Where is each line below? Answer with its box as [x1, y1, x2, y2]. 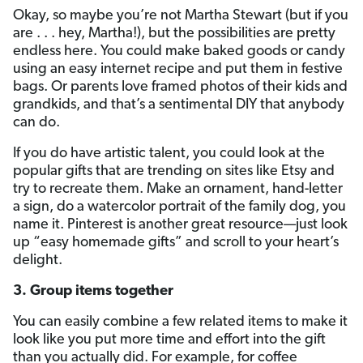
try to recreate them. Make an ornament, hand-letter [13, 181, 343, 197]
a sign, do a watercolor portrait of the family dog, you [13, 199, 346, 215]
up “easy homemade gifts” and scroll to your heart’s [13, 235, 339, 250]
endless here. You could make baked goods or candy [13, 44, 345, 59]
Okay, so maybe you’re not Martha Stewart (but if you [13, 8, 348, 23]
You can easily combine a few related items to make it [13, 314, 348, 330]
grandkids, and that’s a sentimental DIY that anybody [13, 97, 344, 113]
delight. [13, 253, 62, 268]
